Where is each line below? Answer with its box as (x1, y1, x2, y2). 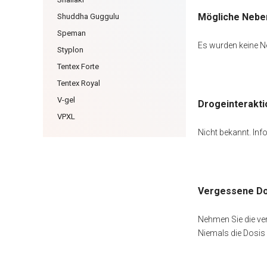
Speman (57, 29, 86, 38)
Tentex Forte (57, 62, 99, 71)
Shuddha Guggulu (57, 12, 119, 21)
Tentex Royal (57, 79, 100, 88)
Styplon (57, 45, 83, 54)
